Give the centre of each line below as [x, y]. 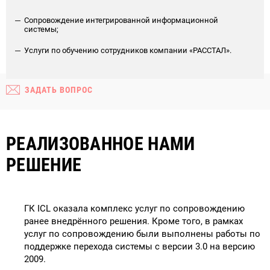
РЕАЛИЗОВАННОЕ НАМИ [101, 143]
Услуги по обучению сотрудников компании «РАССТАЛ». [128, 50]
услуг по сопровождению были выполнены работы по [142, 234]
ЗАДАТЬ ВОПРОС [59, 89]
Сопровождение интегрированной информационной [121, 20]
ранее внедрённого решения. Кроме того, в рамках [133, 221]
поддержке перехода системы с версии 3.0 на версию [140, 246]
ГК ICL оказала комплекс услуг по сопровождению [134, 208]
